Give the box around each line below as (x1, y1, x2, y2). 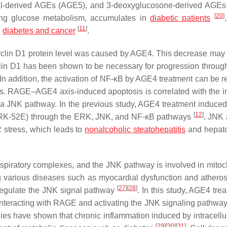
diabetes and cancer (3, 26, 75, 35)
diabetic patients (149, 14, 211, 22)
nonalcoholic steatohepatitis (85, 125, 186, 134)
